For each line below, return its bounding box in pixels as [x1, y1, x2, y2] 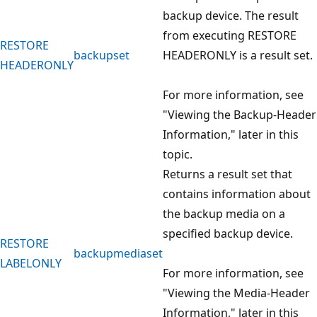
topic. [163, 146, 192, 162]
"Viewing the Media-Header [163, 284, 310, 301]
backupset [74, 47, 129, 63]
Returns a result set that [163, 166, 292, 182]
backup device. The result [163, 7, 299, 23]
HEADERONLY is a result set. [163, 47, 313, 63]
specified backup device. [163, 225, 293, 241]
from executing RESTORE [163, 27, 296, 43]
